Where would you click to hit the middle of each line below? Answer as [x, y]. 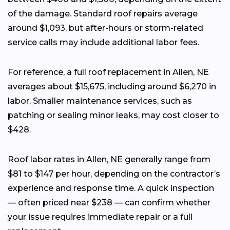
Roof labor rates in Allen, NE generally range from [109, 159]
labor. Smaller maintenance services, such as [100, 101]
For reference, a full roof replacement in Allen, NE [108, 72]
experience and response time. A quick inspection [111, 188]
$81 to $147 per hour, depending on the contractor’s [114, 174]
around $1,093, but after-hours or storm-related [106, 28]
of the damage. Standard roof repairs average [103, 13]
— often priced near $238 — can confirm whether [109, 202]
